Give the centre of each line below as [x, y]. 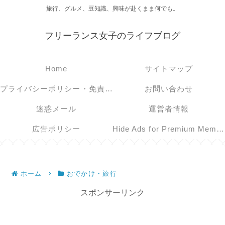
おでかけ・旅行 [92, 174]
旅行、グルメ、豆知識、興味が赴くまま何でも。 [113, 9]
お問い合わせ [169, 89]
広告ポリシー [56, 129]
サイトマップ [169, 69]
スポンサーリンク [113, 193]
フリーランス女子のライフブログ [113, 36]
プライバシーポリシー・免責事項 [108, 89]
